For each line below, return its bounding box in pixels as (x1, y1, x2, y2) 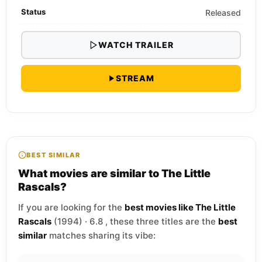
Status (21, 6, 46, 16)
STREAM (116, 73, 154, 83)
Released (205, 7, 241, 18)
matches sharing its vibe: (47, 229, 156, 241)
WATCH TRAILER (98, 39, 174, 50)
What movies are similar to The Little (18, 166, 211, 180)
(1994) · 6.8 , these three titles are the (51, 215, 218, 227)
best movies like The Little (125, 201, 236, 213)
